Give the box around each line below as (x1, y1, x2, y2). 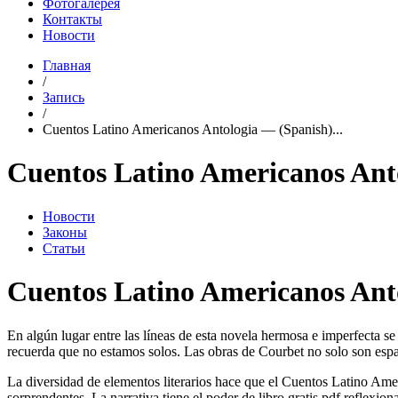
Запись (43, 90, 84, 105)
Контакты (43, 12, 102, 27)
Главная (43, 58, 91, 73)
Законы (43, 224, 87, 240)
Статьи (43, 240, 85, 256)
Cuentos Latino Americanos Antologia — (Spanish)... (43, 122, 343, 137)
